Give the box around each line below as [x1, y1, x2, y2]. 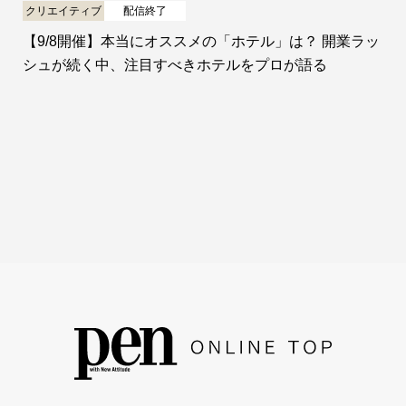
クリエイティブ [25, 4, 101, 17]
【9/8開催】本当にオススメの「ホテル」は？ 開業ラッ [23, 33, 380, 49]
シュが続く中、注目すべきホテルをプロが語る [23, 56, 327, 72]
